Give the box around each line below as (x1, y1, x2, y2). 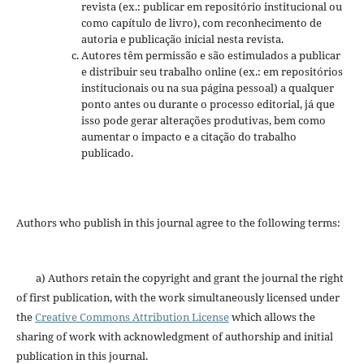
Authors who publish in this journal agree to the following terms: (15, 215, 340, 231)
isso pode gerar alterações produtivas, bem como (80, 113, 326, 128)
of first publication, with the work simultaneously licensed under (15, 290, 340, 305)
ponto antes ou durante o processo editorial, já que (80, 97, 335, 112)
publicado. (80, 145, 133, 161)
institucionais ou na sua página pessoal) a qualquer (80, 80, 334, 96)
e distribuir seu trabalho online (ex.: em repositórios (80, 64, 343, 80)
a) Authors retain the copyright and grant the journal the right (15, 271, 344, 286)
